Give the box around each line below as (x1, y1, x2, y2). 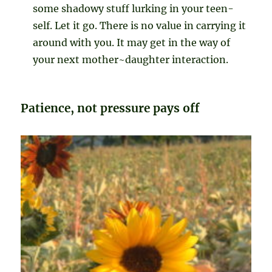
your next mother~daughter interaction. (33, 53, 229, 66)
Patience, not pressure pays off (21, 101, 200, 116)
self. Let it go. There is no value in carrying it (33, 19, 246, 32)
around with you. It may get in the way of (33, 36, 231, 49)
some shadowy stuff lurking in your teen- (33, 2, 234, 15)
